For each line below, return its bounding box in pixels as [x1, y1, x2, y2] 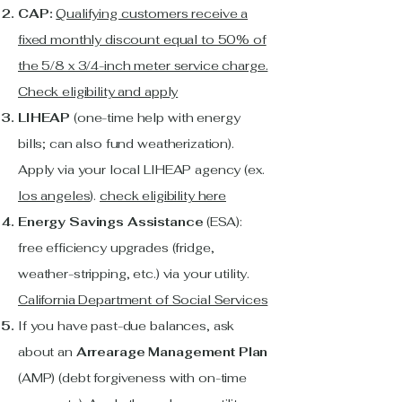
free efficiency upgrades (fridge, [18, 240, 214, 256]
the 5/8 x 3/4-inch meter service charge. [18, 57, 268, 74]
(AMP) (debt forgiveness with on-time [18, 370, 247, 386]
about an [18, 344, 76, 360]
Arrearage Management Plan [75, 344, 268, 360]
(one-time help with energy [70, 109, 240, 126]
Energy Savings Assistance [18, 214, 204, 230]
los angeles [18, 188, 91, 204]
